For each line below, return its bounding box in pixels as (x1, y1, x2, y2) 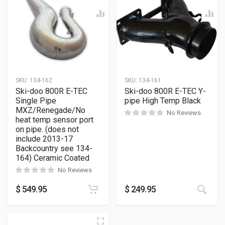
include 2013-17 (16, 134, 73, 144)
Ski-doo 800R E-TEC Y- (125, 86, 206, 96)
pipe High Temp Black (125, 96, 201, 105)
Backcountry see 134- (16, 144, 92, 153)
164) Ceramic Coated (16, 153, 89, 163)
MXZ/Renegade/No (16, 105, 85, 115)
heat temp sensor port (16, 115, 93, 125)
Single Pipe (16, 96, 56, 105)
